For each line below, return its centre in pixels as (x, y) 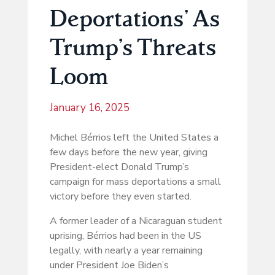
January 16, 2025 (89, 108)
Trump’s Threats (133, 47)
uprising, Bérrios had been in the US (125, 236)
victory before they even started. (120, 197)
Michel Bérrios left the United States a (134, 138)
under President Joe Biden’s (109, 265)
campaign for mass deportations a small (135, 182)
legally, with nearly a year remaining (126, 251)
